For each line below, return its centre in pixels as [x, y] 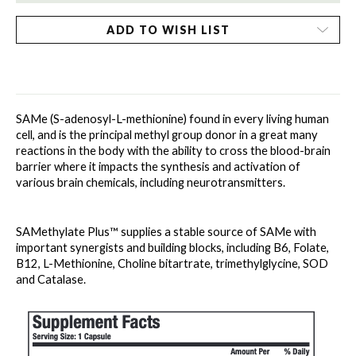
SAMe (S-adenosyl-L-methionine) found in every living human [172, 119]
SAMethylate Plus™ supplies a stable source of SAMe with [166, 232]
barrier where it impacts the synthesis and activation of [158, 167]
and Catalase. [52, 280]
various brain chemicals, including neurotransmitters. [152, 183]
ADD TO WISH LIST [168, 29]
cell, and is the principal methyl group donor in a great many [167, 135]
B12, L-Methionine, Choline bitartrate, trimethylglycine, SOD [172, 264]
